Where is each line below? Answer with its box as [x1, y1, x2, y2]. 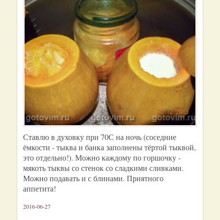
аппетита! [23, 183, 56, 193]
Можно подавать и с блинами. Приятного [23, 173, 164, 183]
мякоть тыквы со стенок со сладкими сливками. [23, 163, 184, 173]
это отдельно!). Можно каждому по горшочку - [23, 152, 181, 163]
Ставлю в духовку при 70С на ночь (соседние [23, 132, 176, 142]
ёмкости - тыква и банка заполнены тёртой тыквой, [23, 142, 196, 152]
